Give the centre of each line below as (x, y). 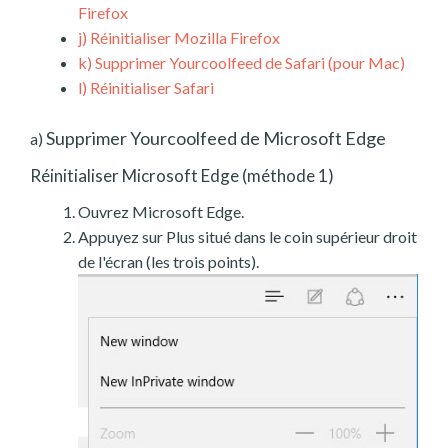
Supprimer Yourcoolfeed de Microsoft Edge (214, 138)
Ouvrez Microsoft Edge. (161, 212)
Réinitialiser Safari (150, 88)
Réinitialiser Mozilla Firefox (183, 38)
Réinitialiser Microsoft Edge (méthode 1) (182, 176)
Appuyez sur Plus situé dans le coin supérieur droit (247, 237)
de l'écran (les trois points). (168, 262)
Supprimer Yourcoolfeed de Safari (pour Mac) (248, 63)
